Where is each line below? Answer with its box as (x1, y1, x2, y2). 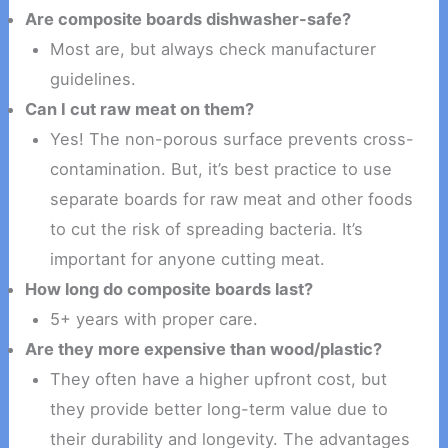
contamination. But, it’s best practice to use (49, 159, 392, 180)
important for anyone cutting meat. (49, 249, 325, 270)
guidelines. (49, 69, 136, 90)
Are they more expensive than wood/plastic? (25, 339, 383, 360)
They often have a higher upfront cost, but (49, 369, 387, 390)
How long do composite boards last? (25, 279, 314, 300)
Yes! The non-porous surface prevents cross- (49, 129, 414, 150)
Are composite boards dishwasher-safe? (25, 9, 352, 30)
